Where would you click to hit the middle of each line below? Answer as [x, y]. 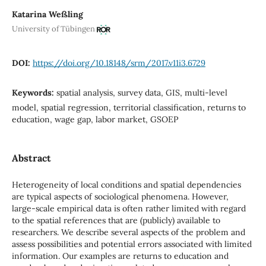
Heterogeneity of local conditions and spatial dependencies [126, 185]
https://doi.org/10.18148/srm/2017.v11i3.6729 [119, 63]
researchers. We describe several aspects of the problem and [128, 232]
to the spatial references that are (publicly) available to [116, 221]
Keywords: [34, 93]
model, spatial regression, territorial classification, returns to [129, 108]
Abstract [31, 158]
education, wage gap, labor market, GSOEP [95, 120]
